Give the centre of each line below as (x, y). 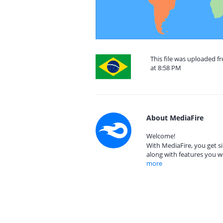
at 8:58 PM (166, 68)
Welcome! (161, 136)
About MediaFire (175, 118)
